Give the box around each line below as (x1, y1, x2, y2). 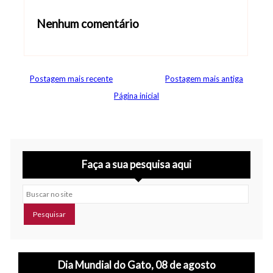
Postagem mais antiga (165, 74, 243, 84)
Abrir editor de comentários (37, 49, 153, 62)
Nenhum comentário (37, 17, 139, 31)
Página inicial (114, 91, 159, 101)
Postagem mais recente (30, 74, 113, 84)
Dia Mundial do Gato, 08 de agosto (57, 258, 216, 272)
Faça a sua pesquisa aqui (82, 157, 191, 171)
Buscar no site (22, 185, 72, 196)
